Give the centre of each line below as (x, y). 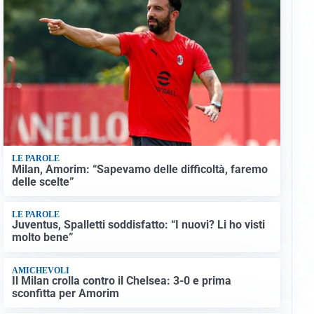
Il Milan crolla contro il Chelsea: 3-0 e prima (121, 281)
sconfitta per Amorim (65, 294)
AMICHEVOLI (40, 270)
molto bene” (42, 238)
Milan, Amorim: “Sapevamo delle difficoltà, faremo (139, 169)
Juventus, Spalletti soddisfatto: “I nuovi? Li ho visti (138, 225)
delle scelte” (43, 182)
